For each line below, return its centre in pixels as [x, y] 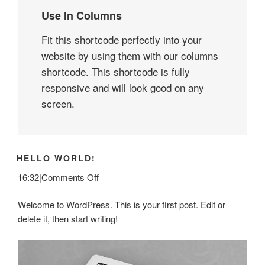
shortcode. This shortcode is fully [116, 72]
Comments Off [70, 177]
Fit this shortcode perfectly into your [122, 40]
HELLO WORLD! [56, 158]
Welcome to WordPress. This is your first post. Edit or [122, 205]
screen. [58, 104]
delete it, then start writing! [68, 219]
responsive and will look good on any [123, 88]
